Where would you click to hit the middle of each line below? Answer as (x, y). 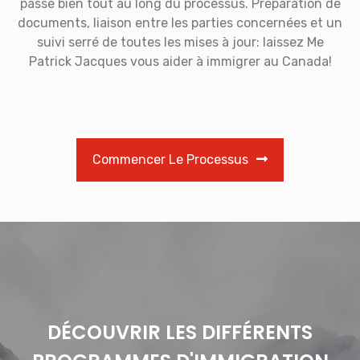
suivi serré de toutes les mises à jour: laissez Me (180, 42)
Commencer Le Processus (170, 159)
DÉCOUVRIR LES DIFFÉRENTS (180, 332)
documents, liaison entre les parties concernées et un (180, 22)
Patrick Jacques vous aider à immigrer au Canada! (180, 61)
